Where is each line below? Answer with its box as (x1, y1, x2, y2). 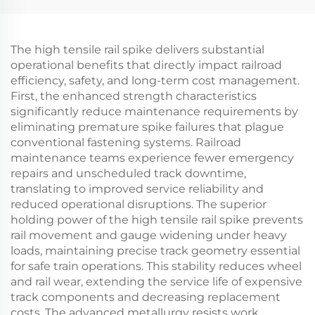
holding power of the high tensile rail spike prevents (11, 213, 303, 226)
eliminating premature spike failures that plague (11, 120, 284, 134)
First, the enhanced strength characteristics (11, 89, 257, 103)
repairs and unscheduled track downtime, (11, 167, 246, 180)
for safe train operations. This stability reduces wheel (11, 259, 302, 273)
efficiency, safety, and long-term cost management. (11, 74, 300, 87)
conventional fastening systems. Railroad (11, 136, 241, 149)
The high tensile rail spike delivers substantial (11, 43, 264, 56)
